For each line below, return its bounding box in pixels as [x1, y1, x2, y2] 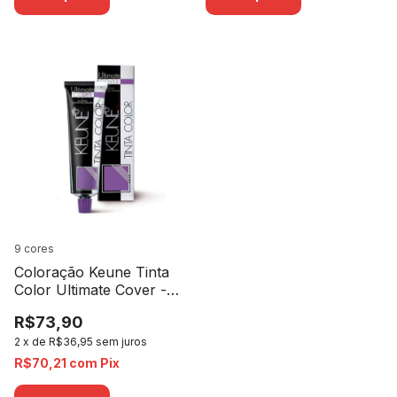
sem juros [96, 335, 147, 349]
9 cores [14, 242, 54, 256]
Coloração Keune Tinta [14, 263, 169, 282]
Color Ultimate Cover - [14, 281, 167, 300]
